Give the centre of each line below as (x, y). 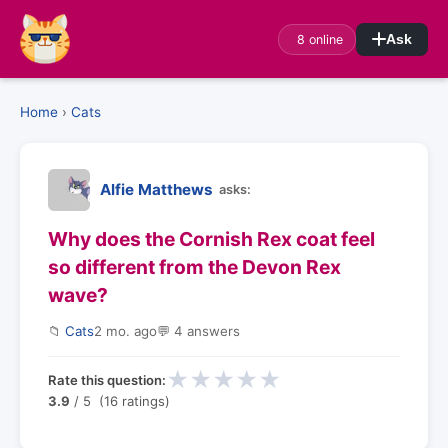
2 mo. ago (125, 331)
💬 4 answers (198, 331)
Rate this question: (107, 379)
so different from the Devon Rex (194, 267)
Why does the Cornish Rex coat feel (211, 239)
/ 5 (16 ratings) (120, 401)
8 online (320, 39)
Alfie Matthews (156, 189)
